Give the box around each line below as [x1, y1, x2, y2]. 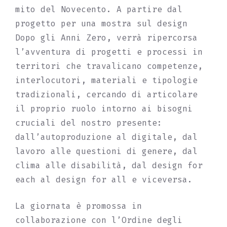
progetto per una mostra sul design [15, 19, 187, 28]
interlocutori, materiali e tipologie [15, 75, 198, 85]
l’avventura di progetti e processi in [15, 47, 203, 57]
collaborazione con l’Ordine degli [15, 215, 182, 225]
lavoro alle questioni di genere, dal [15, 146, 198, 156]
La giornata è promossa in [15, 201, 142, 211]
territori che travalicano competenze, [15, 61, 203, 71]
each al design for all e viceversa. [15, 175, 193, 184]
